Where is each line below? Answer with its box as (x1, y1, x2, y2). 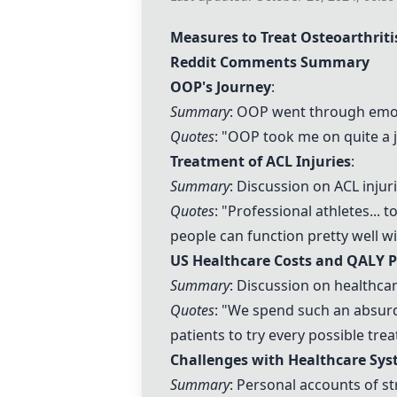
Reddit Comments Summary (170, 52, 370, 72)
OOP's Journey (170, 77, 271, 97)
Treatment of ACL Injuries (170, 152, 351, 171)
